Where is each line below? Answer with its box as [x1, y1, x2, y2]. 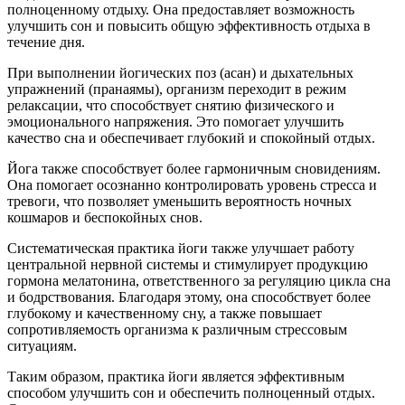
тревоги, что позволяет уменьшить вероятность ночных [7, 193, 352, 209]
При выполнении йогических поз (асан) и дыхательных [7, 65, 353, 80]
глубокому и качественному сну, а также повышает [7, 306, 322, 321]
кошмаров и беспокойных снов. [7, 210, 202, 225]
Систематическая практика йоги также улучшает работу [7, 240, 354, 256]
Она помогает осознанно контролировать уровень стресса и [7, 177, 377, 193]
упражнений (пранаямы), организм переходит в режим [7, 81, 346, 97]
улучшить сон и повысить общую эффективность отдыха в [7, 18, 371, 33]
